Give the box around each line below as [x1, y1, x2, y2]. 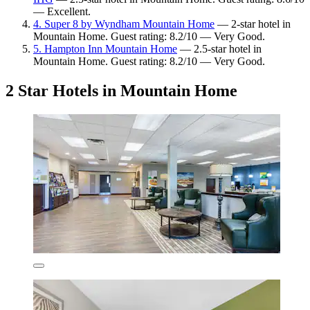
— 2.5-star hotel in [177, 43, 262, 55]
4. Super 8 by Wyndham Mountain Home [33, 18, 215, 30]
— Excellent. [33, 6, 91, 18]
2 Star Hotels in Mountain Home [6, 82, 237, 100]
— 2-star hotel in [215, 18, 291, 30]
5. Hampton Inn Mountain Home [33, 43, 177, 55]
